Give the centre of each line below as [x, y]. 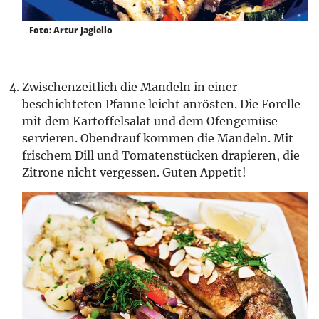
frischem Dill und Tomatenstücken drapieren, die [161, 155]
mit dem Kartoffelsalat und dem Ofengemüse [150, 121]
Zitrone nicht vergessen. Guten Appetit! [134, 172]
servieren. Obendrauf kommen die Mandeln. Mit [158, 138]
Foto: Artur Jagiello [71, 30]
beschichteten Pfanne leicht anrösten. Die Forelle [161, 104]
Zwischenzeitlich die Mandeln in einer [130, 87]
